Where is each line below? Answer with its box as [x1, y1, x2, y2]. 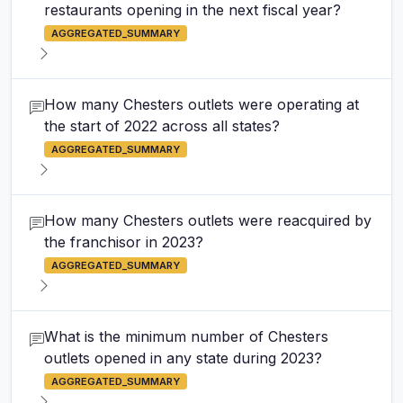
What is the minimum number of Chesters [44, 327, 328, 345]
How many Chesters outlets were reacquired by [44, 211, 372, 229]
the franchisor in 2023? [44, 233, 203, 251]
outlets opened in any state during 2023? [44, 349, 322, 367]
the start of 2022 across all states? [44, 117, 280, 135]
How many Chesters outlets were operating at [44, 95, 359, 113]
